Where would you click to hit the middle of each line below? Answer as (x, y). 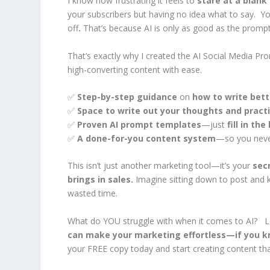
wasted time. (92, 193)
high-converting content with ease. (134, 69)
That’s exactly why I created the (130, 55)
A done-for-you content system (146, 138)
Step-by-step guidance (127, 96)
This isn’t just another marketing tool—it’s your (160, 166)
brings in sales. (100, 180)
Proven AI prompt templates (139, 124)
